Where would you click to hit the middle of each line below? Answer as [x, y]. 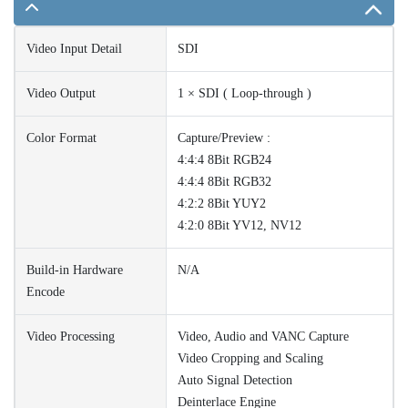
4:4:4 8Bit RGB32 [224, 182]
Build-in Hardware [75, 270]
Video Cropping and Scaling [250, 359]
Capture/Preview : [224, 138]
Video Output [61, 94]
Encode [46, 292]
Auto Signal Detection [235, 381]
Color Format [61, 138]
